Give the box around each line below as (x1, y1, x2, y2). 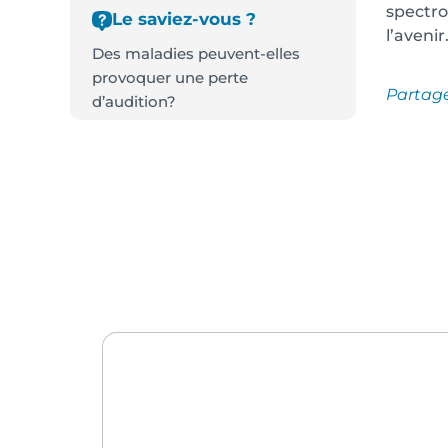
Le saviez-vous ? (112, 9, 256, 30)
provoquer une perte (92, 68, 248, 88)
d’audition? (92, 92, 176, 112)
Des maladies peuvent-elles (92, 44, 300, 64)
